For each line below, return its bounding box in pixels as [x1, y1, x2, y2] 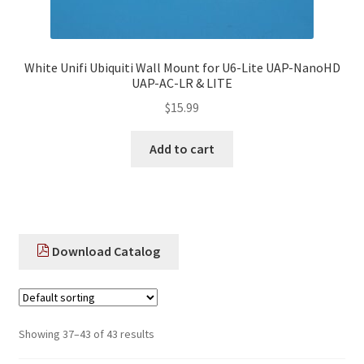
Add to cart [149, 141, 214, 158]
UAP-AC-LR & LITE [132, 74, 232, 91]
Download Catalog [50, 243, 161, 260]
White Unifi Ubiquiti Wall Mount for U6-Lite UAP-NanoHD [24, 58, 340, 76]
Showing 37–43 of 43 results [18, 326, 154, 341]
